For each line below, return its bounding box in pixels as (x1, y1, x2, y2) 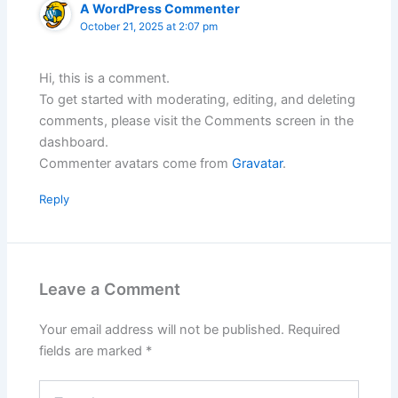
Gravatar (232, 155, 283, 172)
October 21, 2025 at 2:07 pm (80, 20, 219, 34)
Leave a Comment (39, 279, 181, 299)
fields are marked (39, 342, 147, 359)
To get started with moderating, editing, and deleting (39, 92, 356, 108)
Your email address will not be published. (39, 321, 285, 338)
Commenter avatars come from (39, 155, 233, 172)
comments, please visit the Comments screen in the (39, 113, 354, 130)
